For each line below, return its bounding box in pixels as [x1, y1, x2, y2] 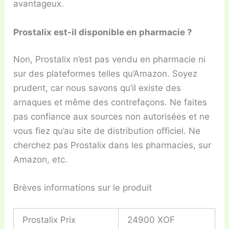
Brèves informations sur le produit [13, 182, 152, 193]
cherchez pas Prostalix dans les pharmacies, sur [13, 140, 212, 151]
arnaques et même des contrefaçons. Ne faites [13, 97, 208, 108]
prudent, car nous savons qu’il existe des [13, 83, 181, 94]
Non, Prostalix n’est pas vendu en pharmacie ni [13, 54, 206, 65]
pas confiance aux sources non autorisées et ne [13, 111, 210, 122]
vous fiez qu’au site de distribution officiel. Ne [13, 126, 201, 136]
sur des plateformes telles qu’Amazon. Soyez [13, 68, 198, 79]
